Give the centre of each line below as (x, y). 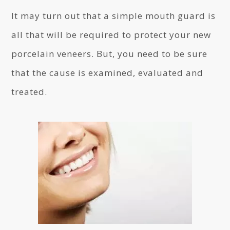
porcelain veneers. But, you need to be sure (110, 54)
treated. (30, 92)
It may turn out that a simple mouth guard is (114, 16)
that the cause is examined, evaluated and (108, 73)
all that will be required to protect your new (111, 35)
